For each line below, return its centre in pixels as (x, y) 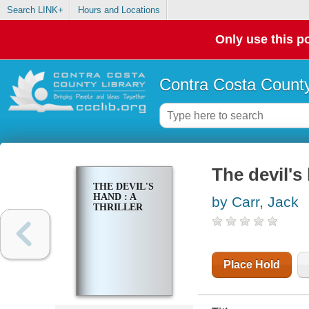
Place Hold (251, 265)
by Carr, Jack (255, 202)
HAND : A (114, 197)
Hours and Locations (119, 10)
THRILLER (118, 208)
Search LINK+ (35, 10)
